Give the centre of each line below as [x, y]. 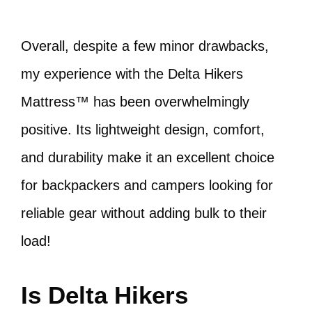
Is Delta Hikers [104, 295]
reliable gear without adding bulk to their [144, 213]
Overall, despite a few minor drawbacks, [145, 46]
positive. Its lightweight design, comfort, [143, 130]
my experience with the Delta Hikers [132, 74]
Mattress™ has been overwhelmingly [135, 102]
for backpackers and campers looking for [147, 185]
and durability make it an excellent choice [148, 157]
